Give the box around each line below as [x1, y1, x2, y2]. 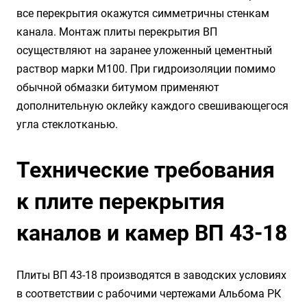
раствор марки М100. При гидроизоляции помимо [16, 62, 275, 75]
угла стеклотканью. [16, 118, 118, 131]
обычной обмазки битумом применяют [16, 81, 219, 94]
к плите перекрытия [16, 188, 225, 214]
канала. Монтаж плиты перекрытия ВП [16, 25, 217, 38]
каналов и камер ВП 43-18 [16, 220, 287, 246]
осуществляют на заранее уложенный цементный [16, 44, 272, 57]
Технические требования [16, 157, 275, 183]
